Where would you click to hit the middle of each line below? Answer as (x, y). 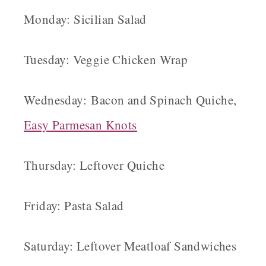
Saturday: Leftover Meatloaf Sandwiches (130, 246)
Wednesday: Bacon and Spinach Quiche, (130, 100)
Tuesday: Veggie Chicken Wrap (106, 60)
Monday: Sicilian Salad (85, 19)
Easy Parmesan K (69, 125)
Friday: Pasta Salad (74, 206)
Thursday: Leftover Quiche (94, 165)
